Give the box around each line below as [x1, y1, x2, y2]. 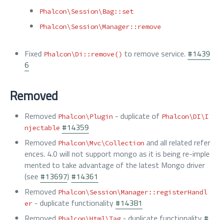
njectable [25, 123, 60, 132]
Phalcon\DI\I [162, 112, 209, 121]
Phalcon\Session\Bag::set [39, 7, 134, 16]
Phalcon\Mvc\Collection [58, 138, 144, 147]
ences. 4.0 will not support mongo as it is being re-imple [25, 148, 210, 160]
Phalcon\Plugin [58, 112, 113, 121]
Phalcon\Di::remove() [44, 50, 122, 58]
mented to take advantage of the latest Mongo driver [25, 159, 205, 171]
